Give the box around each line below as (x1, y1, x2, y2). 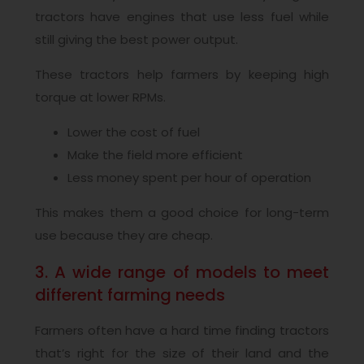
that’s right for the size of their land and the (35, 344, 329, 362)
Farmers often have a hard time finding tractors (35, 322, 329, 340)
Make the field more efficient (67, 146, 243, 164)
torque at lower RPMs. (35, 89, 166, 106)
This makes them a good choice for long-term (35, 204, 329, 222)
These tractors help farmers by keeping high (35, 66, 329, 84)
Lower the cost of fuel (67, 123, 200, 141)
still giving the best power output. (35, 31, 238, 49)
